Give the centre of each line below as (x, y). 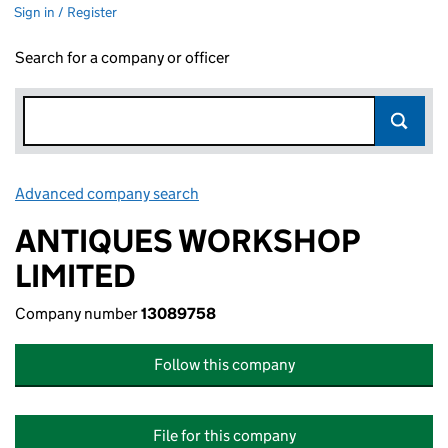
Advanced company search (107, 193)
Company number (78, 313)
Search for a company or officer (122, 57)
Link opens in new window (290, 193)
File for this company (224, 435)
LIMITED (75, 276)
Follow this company (224, 364)
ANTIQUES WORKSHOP (187, 241)
